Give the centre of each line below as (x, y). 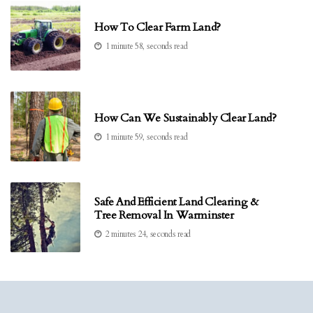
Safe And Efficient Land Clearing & (176, 202)
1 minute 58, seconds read (146, 46)
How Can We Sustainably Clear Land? (185, 118)
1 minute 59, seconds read (146, 137)
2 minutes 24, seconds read (148, 234)
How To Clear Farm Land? (158, 27)
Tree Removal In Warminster (164, 216)
